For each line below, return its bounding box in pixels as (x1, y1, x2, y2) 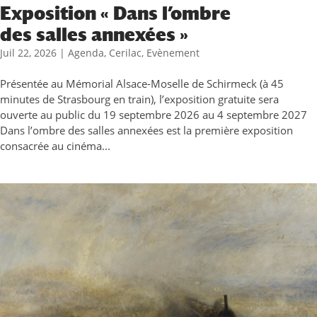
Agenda (68, 46, 104, 59)
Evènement (146, 46, 200, 59)
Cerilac (109, 46, 142, 59)
